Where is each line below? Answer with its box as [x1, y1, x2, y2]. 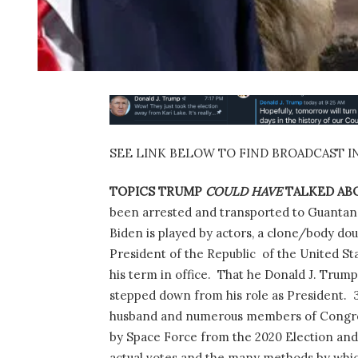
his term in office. [109, 267, 211, 283]
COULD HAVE [205, 184, 282, 200]
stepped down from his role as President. [109, 288, 347, 304]
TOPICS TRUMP [109, 184, 205, 200]
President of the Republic [109, 246, 256, 262]
